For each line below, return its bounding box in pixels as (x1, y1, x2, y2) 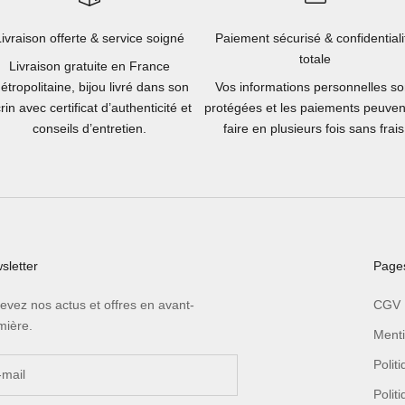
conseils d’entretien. (33, 120, 147, 136)
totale (299, 51, 332, 66)
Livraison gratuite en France (9, 58, 171, 73)
